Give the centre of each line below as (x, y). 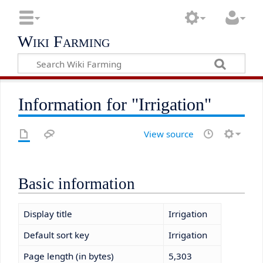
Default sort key (56, 235)
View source (168, 134)
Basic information (77, 184)
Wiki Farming (64, 41)
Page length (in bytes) (68, 256)
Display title (48, 213)
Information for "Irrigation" (115, 105)
